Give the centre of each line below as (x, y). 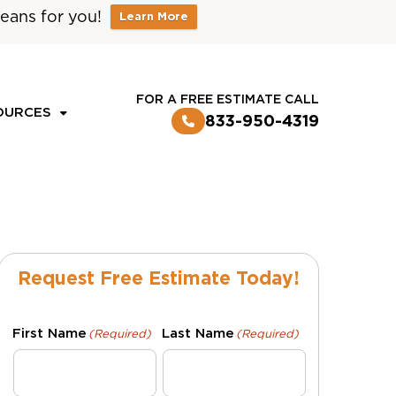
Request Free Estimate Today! (159, 278)
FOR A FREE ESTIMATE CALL (228, 99)
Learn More (153, 16)
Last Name (198, 333)
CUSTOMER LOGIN (265, 19)
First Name (50, 333)
